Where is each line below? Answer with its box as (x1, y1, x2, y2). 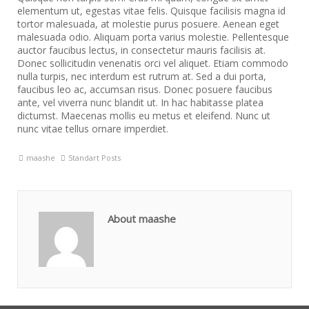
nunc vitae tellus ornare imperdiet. (17, 121, 168, 135)
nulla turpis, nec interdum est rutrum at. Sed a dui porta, (17, 69, 266, 83)
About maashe (108, 211, 176, 226)
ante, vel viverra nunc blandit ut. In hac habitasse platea (17, 95, 263, 109)
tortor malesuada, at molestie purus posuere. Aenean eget (17, 17, 279, 30)
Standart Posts (68, 152, 121, 163)
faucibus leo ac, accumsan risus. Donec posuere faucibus (17, 82, 272, 96)
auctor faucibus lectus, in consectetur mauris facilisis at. (17, 43, 266, 57)
